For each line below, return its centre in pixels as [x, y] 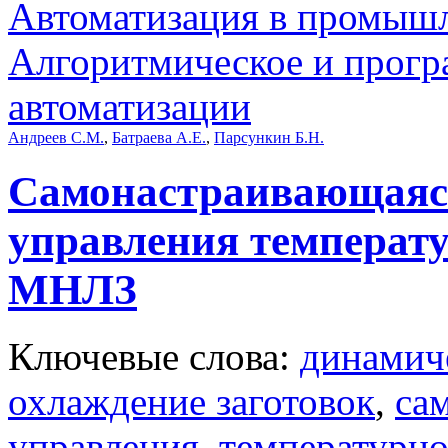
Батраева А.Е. [159, 137]
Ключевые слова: [154, 356]
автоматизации [129, 106]
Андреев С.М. [56, 137]
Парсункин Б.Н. [269, 137]
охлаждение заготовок [191, 401]
